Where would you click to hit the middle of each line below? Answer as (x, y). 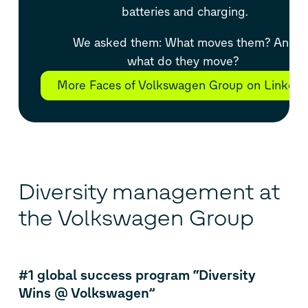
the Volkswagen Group (136, 218)
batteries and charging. (185, 11)
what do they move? (185, 61)
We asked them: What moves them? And (185, 42)
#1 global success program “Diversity (137, 275)
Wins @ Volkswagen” (86, 293)
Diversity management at (149, 192)
